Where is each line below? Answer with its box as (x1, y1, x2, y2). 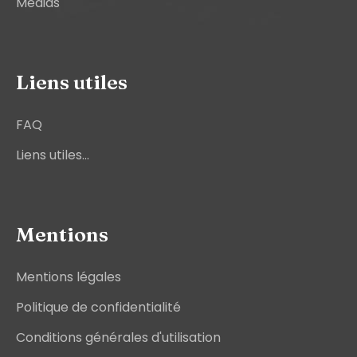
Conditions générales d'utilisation (16, 328, 221, 347)
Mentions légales (16, 268, 121, 287)
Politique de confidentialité (16, 298, 181, 317)
